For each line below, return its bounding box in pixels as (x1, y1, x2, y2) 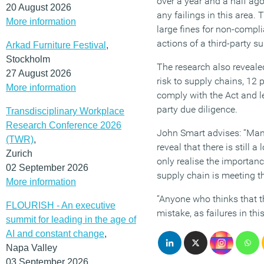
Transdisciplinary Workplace (6, 105, 124, 116)
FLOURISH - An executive (6, 200, 115, 210)
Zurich (6, 148, 32, 159)
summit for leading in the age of (6, 214, 136, 225)
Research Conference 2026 (6, 120, 121, 130)
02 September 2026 (6, 162, 88, 173)
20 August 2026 (6, 2, 71, 12)
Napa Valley (6, 242, 57, 253)
